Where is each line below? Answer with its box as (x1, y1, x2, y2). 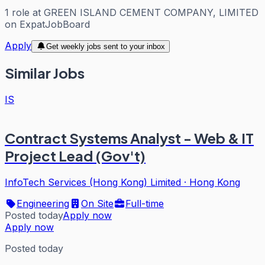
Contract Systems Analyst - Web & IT (5, 129, 254, 147)
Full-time (125, 198, 164, 210)
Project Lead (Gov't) (5, 147, 146, 165)
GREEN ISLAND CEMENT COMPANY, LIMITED (44, 6, 258, 18)
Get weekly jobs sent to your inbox (46, 41, 165, 51)
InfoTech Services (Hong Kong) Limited (5, 176, 181, 189)
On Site (81, 198, 114, 210)
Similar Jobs (5, 64, 85, 82)
